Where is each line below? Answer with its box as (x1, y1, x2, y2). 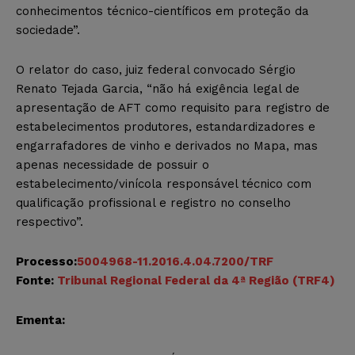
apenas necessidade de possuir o (16, 158, 209, 173)
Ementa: (16, 313, 65, 328)
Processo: (16, 254, 77, 269)
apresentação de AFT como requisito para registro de (16, 101, 330, 116)
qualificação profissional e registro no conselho (16, 196, 291, 211)
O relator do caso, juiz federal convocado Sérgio (16, 63, 296, 78)
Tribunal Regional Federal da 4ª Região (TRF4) (57, 273, 335, 288)
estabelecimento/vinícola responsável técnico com (16, 177, 311, 192)
